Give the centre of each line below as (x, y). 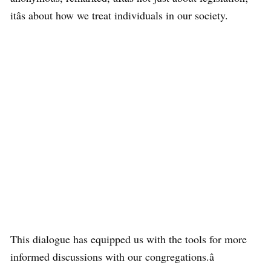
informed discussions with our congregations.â (112, 257)
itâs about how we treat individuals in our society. (119, 15)
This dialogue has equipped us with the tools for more (129, 239)
